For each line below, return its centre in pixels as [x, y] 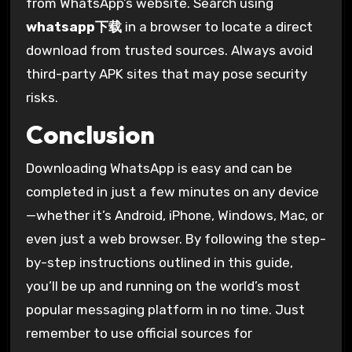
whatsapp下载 [73, 26]
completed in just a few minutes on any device [172, 191]
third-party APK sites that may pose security [166, 73]
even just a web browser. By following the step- [176, 238]
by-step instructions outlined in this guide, [159, 262]
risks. [42, 97]
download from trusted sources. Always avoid [169, 50]
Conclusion [90, 135]
